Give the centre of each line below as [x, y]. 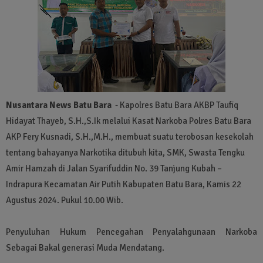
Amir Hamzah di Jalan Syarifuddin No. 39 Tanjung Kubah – [114, 168]
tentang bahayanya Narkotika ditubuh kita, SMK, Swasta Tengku [125, 152]
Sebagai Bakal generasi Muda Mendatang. [85, 247]
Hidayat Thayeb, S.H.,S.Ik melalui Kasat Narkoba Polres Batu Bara [129, 121]
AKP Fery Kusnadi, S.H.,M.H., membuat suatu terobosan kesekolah [130, 136]
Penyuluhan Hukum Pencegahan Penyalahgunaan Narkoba [131, 232]
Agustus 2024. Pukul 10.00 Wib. [65, 200]
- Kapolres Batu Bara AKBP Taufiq [176, 105]
